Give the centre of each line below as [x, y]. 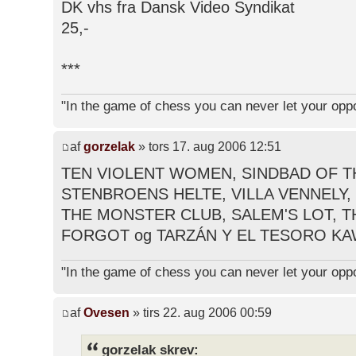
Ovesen [106, 313]
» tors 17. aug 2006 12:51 [208, 147]
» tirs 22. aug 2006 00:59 [201, 313]
